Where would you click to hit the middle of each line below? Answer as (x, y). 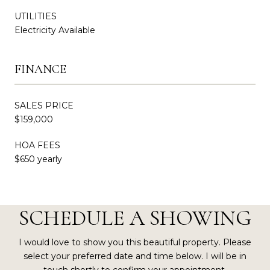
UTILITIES (36, 17)
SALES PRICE (44, 106)
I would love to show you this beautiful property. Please (135, 243)
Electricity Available (55, 30)
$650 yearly (38, 159)
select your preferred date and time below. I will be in (135, 256)
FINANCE (40, 70)
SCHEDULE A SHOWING (135, 218)
